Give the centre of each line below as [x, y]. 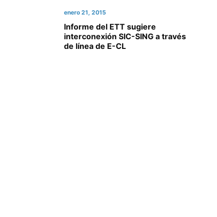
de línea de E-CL [95, 46]
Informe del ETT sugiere [110, 27]
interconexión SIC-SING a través [125, 36]
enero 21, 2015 [85, 12]
